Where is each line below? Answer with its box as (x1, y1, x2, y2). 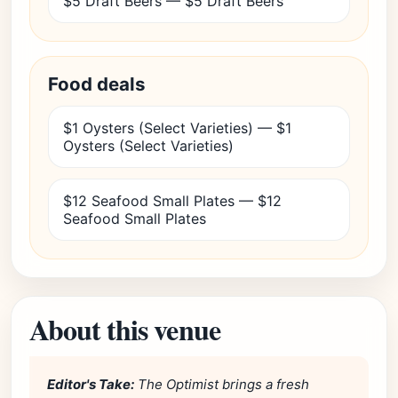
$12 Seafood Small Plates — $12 (63, 192, 282, 210)
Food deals (48, 73, 146, 95)
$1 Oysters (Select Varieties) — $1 (63, 119, 291, 137)
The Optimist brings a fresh (134, 376, 309, 393)
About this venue (29, 308, 220, 350)
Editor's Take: (47, 376, 134, 393)
